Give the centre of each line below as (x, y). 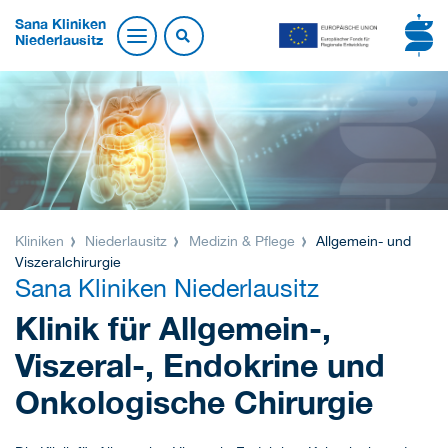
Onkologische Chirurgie (194, 401)
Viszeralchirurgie (68, 262)
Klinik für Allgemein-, (173, 327)
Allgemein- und (362, 241)
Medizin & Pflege (241, 241)
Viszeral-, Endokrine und (200, 364)
